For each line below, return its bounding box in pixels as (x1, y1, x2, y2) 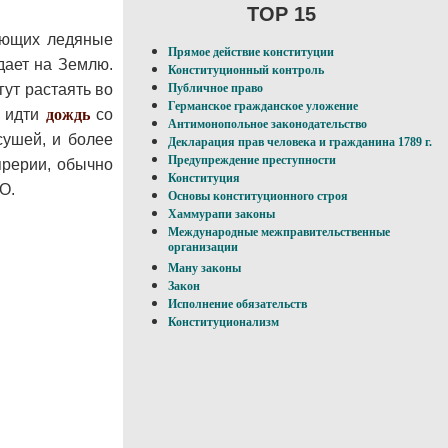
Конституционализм (168, 315, 279, 330)
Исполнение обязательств (168, 297, 307, 312)
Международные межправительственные (168, 225, 390, 240)
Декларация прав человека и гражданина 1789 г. (168, 135, 432, 150)
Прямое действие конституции (168, 45, 334, 60)
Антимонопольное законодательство (168, 117, 367, 132)
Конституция (168, 171, 240, 186)
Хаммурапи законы (168, 207, 275, 222)
